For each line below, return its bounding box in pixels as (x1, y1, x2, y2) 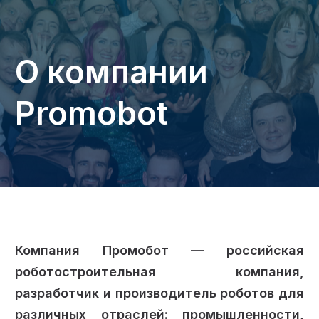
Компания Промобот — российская (15, 243, 304, 258)
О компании (15, 52, 209, 92)
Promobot (15, 93, 169, 133)
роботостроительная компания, (15, 264, 304, 280)
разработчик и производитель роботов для (15, 286, 304, 301)
